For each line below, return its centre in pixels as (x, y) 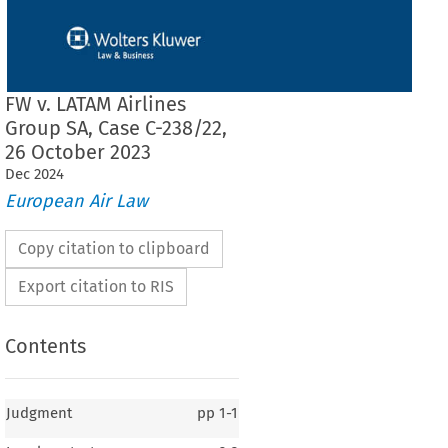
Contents (45, 346)
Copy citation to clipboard (113, 249)
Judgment (38, 412)
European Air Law (76, 201)
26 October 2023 (77, 151)
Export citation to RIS (95, 287)
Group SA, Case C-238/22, (115, 127)
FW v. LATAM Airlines (95, 103)
